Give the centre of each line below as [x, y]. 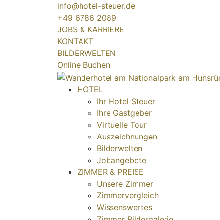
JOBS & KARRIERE [91, 29]
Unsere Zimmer [125, 183]
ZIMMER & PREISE [110, 172]
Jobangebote [122, 160]
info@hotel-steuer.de [96, 6]
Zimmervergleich [128, 195]
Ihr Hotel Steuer [126, 101]
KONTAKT [75, 41]
